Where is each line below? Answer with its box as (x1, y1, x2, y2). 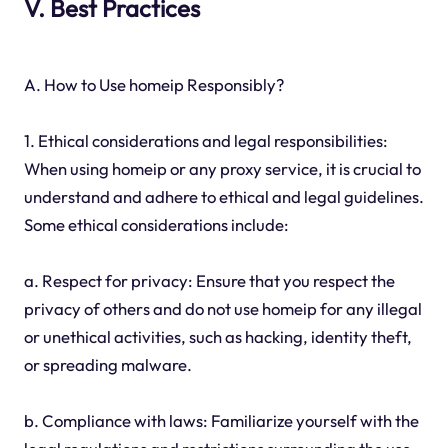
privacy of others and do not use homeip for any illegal (23, 298, 422, 320)
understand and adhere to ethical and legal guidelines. (23, 186, 424, 208)
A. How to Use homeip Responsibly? (23, 74, 284, 96)
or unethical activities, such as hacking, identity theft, (23, 326, 412, 348)
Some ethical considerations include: (23, 214, 289, 236)
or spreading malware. (23, 354, 192, 376)
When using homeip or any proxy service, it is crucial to (23, 158, 421, 180)
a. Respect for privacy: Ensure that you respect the (23, 270, 395, 292)
